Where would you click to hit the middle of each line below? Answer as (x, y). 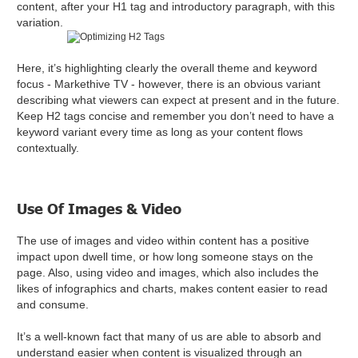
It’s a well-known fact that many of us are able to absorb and (169, 337)
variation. (40, 23)
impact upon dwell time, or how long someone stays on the (165, 257)
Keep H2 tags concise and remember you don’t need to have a (176, 116)
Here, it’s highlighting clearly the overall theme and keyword (167, 68)
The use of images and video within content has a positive (163, 241)
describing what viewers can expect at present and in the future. (179, 100)
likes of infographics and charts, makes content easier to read (173, 289)
